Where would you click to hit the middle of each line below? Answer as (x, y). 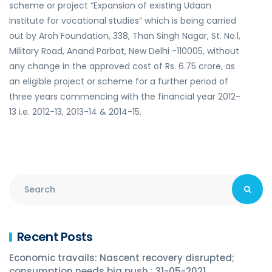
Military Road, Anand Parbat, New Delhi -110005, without (124, 51)
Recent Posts (55, 237)
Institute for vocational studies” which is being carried (123, 21)
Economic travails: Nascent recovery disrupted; (122, 258)
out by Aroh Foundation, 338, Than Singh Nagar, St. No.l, (125, 36)
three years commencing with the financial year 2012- (125, 97)
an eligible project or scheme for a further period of (119, 81)
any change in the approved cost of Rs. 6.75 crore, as (122, 66)
